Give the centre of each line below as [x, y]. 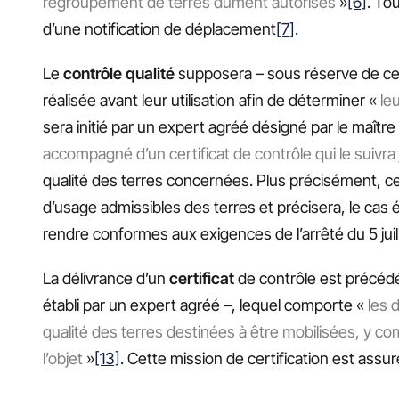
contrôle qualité [119, 74]
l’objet [63, 359]
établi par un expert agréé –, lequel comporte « [205, 305]
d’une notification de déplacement [159, 29]
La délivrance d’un [106, 279]
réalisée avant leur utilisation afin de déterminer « [212, 101]
